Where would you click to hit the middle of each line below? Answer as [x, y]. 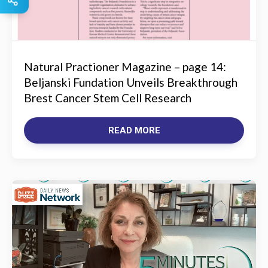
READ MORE [134, 130]
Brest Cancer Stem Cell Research [108, 98]
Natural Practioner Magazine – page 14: [125, 67]
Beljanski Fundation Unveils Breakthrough [131, 82]
